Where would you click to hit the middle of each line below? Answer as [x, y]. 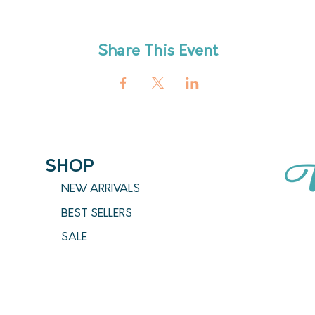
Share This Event [157, 51]
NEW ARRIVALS [101, 189]
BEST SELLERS [97, 213]
